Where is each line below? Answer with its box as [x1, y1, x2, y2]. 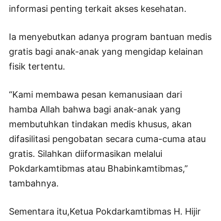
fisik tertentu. [9, 61, 65, 72]
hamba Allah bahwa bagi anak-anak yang [9, 104, 181, 115]
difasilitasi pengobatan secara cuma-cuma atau [9, 134, 206, 145]
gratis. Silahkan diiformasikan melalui [9, 148, 162, 159]
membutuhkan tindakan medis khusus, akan [9, 119, 192, 130]
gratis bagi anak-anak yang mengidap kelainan [9, 46, 203, 57]
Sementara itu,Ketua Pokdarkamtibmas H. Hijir [9, 206, 201, 217]
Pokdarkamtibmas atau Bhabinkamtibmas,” [9, 163, 188, 174]
